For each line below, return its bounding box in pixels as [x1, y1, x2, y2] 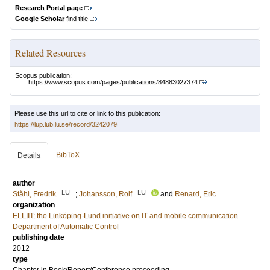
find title [64, 15, 88, 22]
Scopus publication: [15, 72, 72, 79]
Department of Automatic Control [13, 222, 119, 231]
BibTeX [56, 151, 80, 160]
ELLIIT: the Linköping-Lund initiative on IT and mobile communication [13, 212, 238, 221]
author [13, 179, 35, 188]
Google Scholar [15, 15, 64, 22]
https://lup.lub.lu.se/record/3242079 [14, 121, 117, 128]
